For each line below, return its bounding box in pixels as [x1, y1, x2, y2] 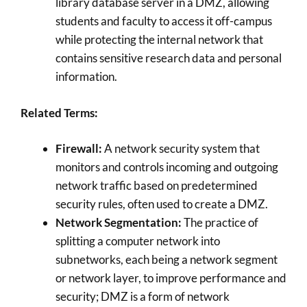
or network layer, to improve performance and [56, 271, 286, 285]
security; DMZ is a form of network [56, 289, 230, 304]
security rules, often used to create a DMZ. [56, 197, 268, 211]
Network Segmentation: [56, 215, 182, 230]
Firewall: [56, 141, 102, 156]
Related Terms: [21, 105, 98, 120]
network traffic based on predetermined [56, 178, 258, 193]
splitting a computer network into [56, 234, 220, 248]
